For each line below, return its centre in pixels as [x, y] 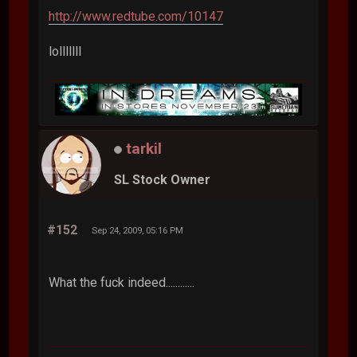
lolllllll [65, 51]
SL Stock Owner [163, 180]
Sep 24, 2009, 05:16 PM [138, 230]
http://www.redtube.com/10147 [136, 16]
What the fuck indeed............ [122, 282]
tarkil [144, 148]
